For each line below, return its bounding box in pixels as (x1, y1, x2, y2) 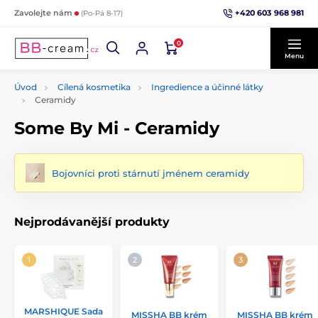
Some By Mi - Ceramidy (14, 118, 219, 138)
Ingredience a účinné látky (151, 82, 263, 92)
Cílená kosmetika (57, 82, 131, 92)
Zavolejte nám (14, 8, 75, 18)
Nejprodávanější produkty (14, 215, 170, 229)
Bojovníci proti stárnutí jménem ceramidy (52, 167, 249, 179)
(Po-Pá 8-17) (81, 9, 123, 18)
